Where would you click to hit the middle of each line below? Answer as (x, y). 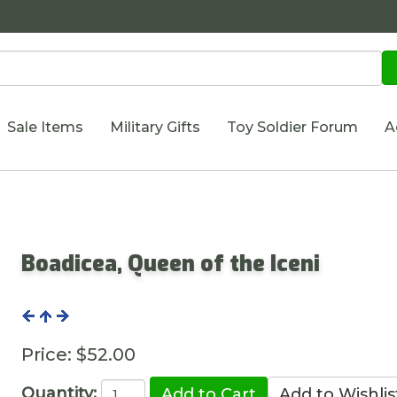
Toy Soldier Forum (292, 127)
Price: (47, 354)
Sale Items (45, 127)
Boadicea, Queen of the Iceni (171, 263)
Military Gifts (155, 127)
